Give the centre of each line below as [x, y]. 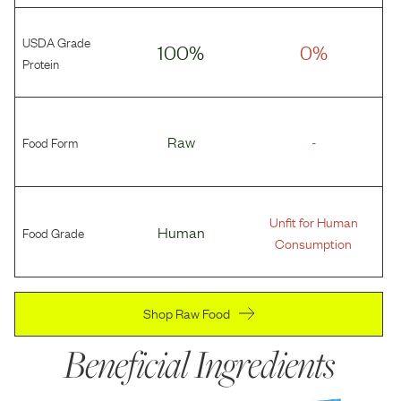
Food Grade [53, 231]
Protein [41, 63]
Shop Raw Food [186, 312]
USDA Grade [56, 42]
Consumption [314, 242]
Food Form [50, 142]
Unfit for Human [313, 221]
